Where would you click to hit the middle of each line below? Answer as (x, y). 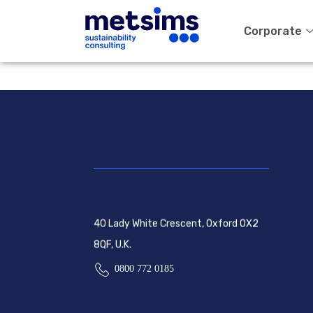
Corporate (273, 31)
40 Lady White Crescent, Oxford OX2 (176, 224)
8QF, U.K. (112, 245)
